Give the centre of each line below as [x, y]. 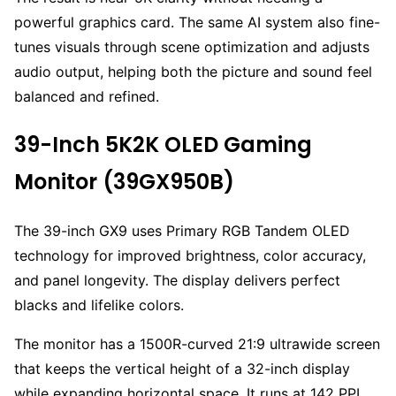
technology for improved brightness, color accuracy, [190, 255]
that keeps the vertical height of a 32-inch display [182, 368]
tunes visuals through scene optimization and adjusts [192, 46]
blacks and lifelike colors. [99, 305]
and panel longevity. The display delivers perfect [177, 280]
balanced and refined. [87, 96]
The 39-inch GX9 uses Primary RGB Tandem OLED [182, 230]
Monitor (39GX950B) [124, 181]
